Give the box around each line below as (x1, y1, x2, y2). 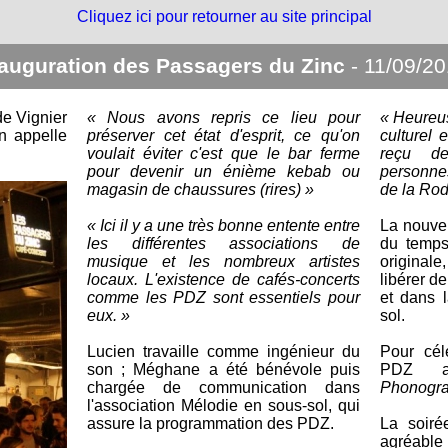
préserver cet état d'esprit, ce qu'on (87, 127, 360, 144)
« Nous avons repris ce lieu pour (87, 109, 360, 126)
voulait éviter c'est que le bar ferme (87, 145, 360, 162)
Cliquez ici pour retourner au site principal (76, 8, 372, 25)
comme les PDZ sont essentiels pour (87, 289, 360, 306)
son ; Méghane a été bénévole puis (87, 361, 360, 378)
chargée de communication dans (87, 379, 360, 396)
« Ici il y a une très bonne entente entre (87, 217, 360, 234)
